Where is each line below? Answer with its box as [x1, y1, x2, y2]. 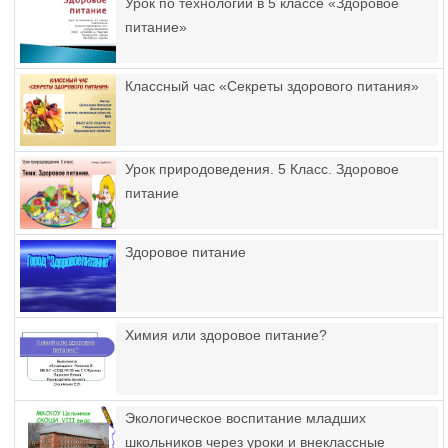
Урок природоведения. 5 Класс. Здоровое [125, 161, 399, 177]
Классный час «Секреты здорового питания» [125, 78, 419, 94]
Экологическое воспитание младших [125, 410, 366, 426]
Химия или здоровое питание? [125, 327, 327, 343]
